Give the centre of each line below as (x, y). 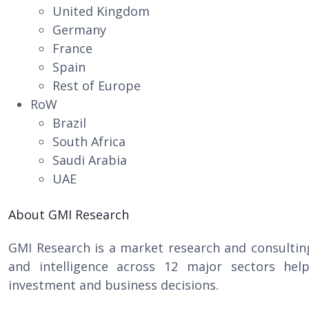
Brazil (69, 123)
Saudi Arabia (90, 160)
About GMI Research (69, 215)
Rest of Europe (97, 86)
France (72, 48)
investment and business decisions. (113, 285)
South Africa (89, 141)
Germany (79, 30)
